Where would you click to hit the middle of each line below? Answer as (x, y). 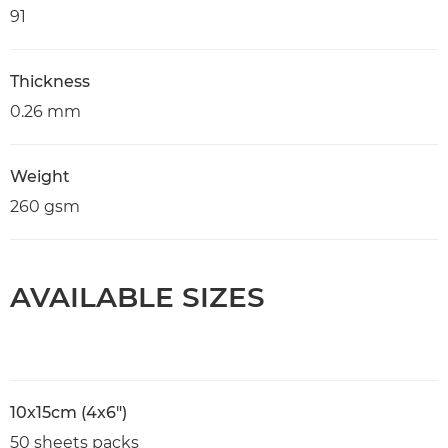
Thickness (50, 81)
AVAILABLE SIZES (137, 296)
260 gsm (45, 206)
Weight (40, 176)
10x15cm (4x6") (68, 412)
